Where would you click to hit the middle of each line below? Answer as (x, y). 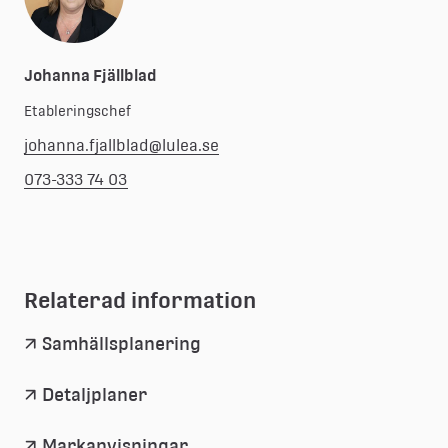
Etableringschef (77, 110)
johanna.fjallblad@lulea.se (121, 145)
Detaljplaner (94, 394)
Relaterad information (140, 299)
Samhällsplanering (121, 343)
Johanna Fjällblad (90, 75)
